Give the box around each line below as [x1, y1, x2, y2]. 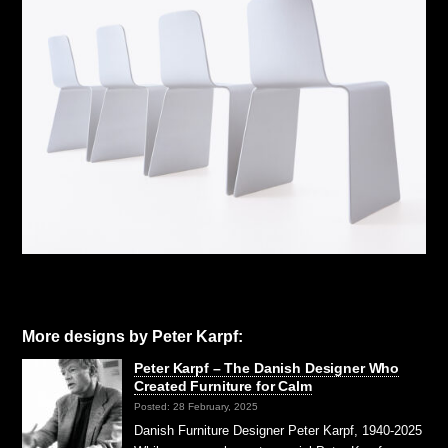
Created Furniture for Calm [134, 378, 312, 395]
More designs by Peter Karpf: [22, 328, 244, 346]
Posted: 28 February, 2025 [134, 400, 259, 412]
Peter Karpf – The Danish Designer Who [134, 360, 400, 377]
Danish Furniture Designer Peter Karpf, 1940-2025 [134, 423, 423, 439]
